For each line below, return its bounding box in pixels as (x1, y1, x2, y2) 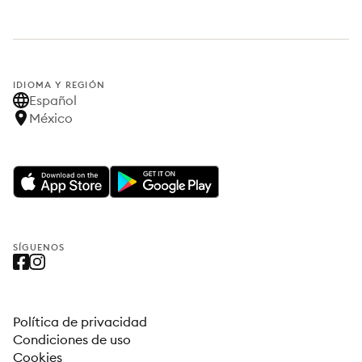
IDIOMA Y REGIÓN (13, 79, 105, 90)
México (29, 110, 73, 126)
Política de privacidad (13, 314, 147, 330)
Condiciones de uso (13, 331, 131, 347)
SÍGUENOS (13, 242, 65, 253)
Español (29, 92, 77, 108)
